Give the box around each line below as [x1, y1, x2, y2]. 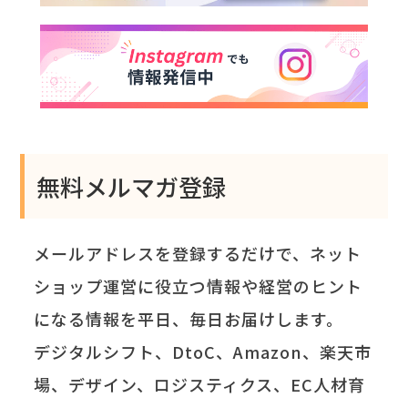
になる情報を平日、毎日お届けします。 [34, 306, 344, 331]
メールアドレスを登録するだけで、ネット [34, 240, 362, 265]
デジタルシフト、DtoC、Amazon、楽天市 [34, 339, 372, 363]
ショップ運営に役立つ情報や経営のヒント [34, 273, 363, 298]
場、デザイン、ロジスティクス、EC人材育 [34, 372, 366, 396]
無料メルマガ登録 [36, 168, 227, 203]
